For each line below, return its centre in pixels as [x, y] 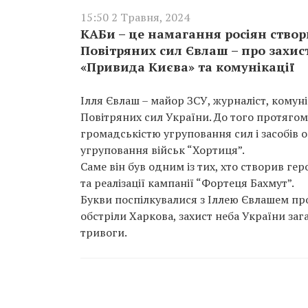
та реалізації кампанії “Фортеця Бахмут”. [188, 183]
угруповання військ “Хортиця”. [164, 150]
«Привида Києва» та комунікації [187, 67]
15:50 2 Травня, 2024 [135, 17]
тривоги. [104, 232]
